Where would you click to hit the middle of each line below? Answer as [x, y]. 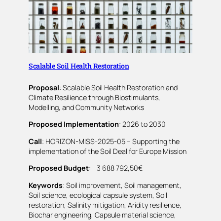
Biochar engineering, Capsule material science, [102, 215]
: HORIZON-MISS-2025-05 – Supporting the [111, 141]
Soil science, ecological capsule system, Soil [98, 195]
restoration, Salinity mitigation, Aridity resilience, [105, 205]
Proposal [44, 88]
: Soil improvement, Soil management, [122, 185]
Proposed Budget [59, 168]
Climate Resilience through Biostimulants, [94, 97]
